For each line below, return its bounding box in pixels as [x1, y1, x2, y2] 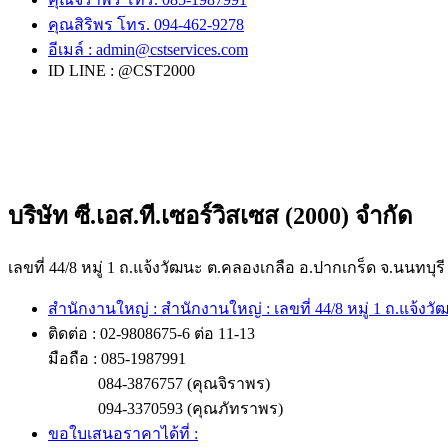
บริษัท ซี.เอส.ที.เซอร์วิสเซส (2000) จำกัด [8, 202, 413, 229]
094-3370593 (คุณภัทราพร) [98, 399, 283, 417]
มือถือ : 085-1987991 [48, 349, 186, 367]
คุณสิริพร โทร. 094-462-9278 [48, 15, 244, 33]
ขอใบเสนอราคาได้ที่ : [48, 424, 198, 442]
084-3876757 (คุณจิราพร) [98, 374, 270, 392]
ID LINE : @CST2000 [48, 61, 195, 79]
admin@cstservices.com [96, 40, 248, 58]
